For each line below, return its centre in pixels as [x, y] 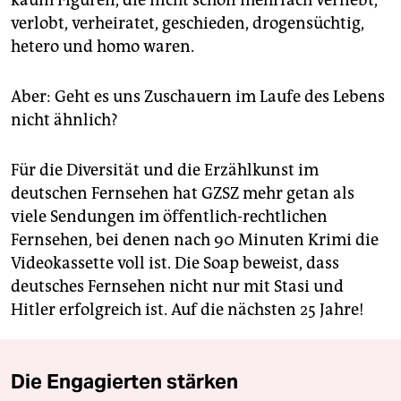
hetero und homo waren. [102, 47]
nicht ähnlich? [64, 120]
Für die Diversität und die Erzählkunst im [165, 171]
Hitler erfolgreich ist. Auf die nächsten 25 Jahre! [188, 310]
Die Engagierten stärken [124, 382]
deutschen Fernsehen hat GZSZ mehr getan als [183, 194]
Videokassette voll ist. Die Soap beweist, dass [175, 264]
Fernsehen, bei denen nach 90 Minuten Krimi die [195, 240]
